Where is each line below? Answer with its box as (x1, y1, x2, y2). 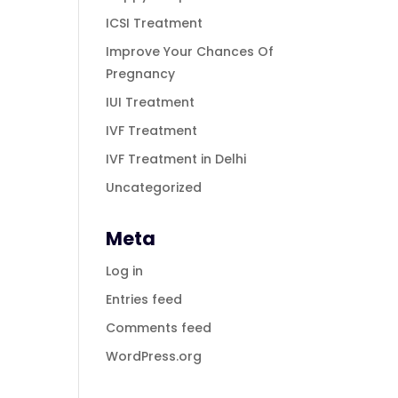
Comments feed (106, 319, 212, 338)
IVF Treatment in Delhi (106, 150, 247, 169)
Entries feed (106, 291, 183, 309)
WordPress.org (106, 347, 203, 366)
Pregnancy (106, 65, 176, 84)
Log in (106, 262, 144, 281)
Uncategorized (106, 179, 203, 197)
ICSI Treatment (106, 14, 203, 33)
